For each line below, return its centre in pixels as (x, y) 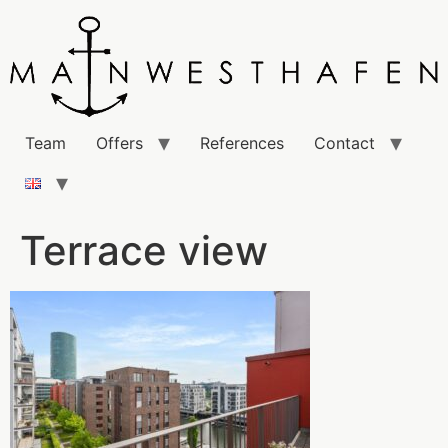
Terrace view (144, 251)
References (242, 143)
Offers (119, 143)
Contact (344, 143)
